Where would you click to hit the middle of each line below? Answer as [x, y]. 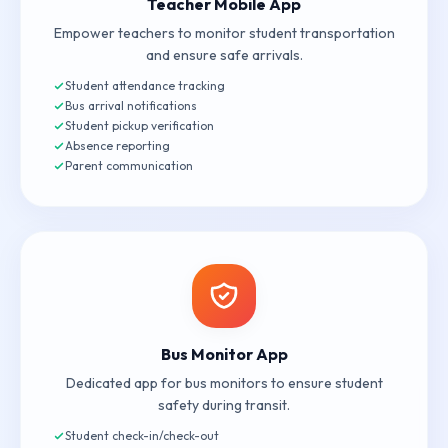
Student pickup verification [139, 125]
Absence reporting [117, 145]
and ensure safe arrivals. [224, 55]
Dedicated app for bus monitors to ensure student [224, 383]
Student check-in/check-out [142, 435]
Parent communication [129, 165]
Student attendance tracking [145, 85]
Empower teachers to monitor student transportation [224, 33]
